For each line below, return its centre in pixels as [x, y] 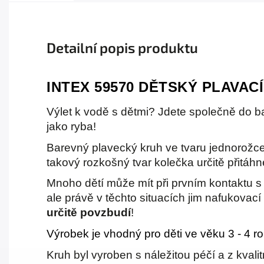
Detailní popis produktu [122, 48]
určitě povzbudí [89, 213]
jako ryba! [71, 127]
